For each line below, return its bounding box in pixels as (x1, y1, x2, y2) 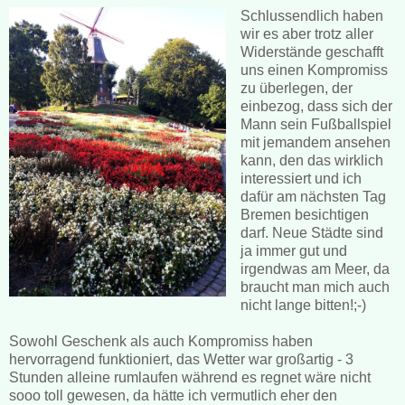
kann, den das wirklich (240, 152, 383, 168)
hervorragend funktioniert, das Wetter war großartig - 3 (9, 351, 353, 367)
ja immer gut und (240, 242, 347, 259)
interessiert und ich (240, 170, 362, 186)
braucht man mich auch (240, 278, 390, 295)
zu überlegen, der (240, 80, 353, 96)
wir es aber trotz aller (240, 25, 373, 42)
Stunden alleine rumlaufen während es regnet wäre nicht (9, 369, 371, 385)
